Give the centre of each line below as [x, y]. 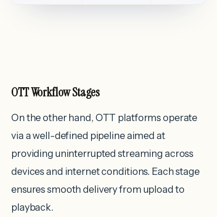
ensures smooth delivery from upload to [98, 189]
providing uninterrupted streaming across [102, 153]
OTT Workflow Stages [55, 92]
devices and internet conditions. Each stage [105, 171]
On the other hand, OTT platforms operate [104, 117]
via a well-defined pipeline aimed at [88, 135]
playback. [32, 207]
